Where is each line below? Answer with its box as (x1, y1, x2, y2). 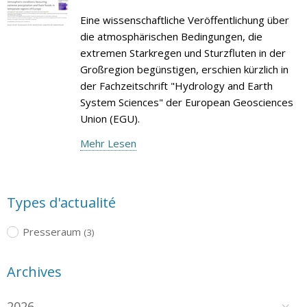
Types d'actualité (7, 193, 116, 212)
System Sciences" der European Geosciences (79, 95, 293, 109)
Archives (7, 262, 62, 281)
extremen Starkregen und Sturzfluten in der (79, 45, 286, 60)
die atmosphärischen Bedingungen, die (79, 29, 262, 43)
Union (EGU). (79, 111, 140, 125)
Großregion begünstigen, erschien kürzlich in (79, 62, 288, 76)
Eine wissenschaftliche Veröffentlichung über (79, 12, 289, 27)
